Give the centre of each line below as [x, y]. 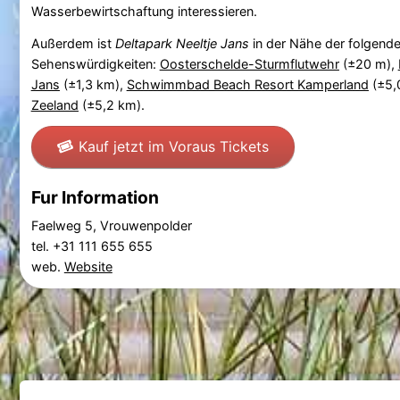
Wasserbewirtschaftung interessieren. [144, 11]
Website [88, 267]
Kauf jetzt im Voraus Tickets [173, 146]
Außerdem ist [73, 43]
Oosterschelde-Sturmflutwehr [249, 63]
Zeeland [54, 104]
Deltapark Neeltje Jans [182, 43]
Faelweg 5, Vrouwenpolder [111, 226]
